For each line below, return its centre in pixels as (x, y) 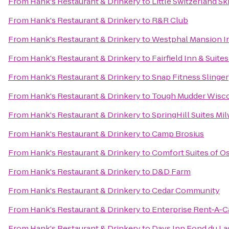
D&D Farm (171, 171)
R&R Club (170, 20)
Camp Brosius (178, 134)
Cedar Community (186, 190)
